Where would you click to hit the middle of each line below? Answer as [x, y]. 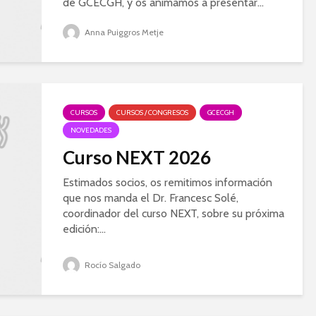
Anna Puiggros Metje [123, 32]
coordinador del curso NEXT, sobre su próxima [174, 213]
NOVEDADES [91, 130]
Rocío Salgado [111, 265]
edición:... [84, 229]
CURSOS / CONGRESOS [152, 113]
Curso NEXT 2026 [137, 157]
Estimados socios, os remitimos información [168, 182]
